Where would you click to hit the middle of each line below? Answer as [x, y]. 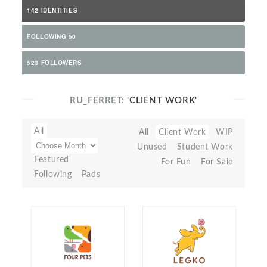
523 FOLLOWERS [55, 63]
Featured [52, 159]
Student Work [205, 147]
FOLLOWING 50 [52, 36]
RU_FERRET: [99, 100]
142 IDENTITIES [52, 10]
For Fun [176, 162]
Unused [152, 147]
